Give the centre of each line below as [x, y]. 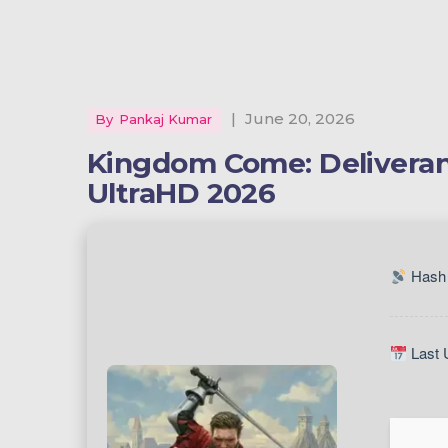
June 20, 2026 [298, 118]
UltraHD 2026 [181, 193]
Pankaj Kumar [165, 119]
